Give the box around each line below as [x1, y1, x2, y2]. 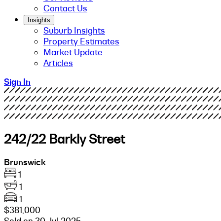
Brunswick [4, 156, 46, 168]
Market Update [43, 47, 103, 58]
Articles [43, 58, 73, 69]
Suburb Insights [43, 25, 105, 36]
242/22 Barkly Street [4, 131, 125, 147]
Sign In [4, 76, 31, 87]
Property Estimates [43, 36, 119, 47]
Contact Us [43, 3, 87, 14]
